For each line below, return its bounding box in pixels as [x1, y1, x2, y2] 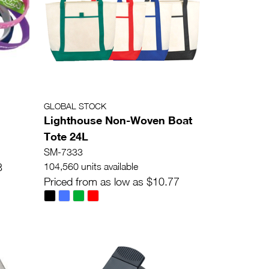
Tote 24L [44, 130, 88, 144]
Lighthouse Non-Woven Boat [44, 113, 192, 127]
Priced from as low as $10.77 [44, 175, 180, 189]
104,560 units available [44, 161, 138, 172]
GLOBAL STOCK [44, 101, 106, 112]
